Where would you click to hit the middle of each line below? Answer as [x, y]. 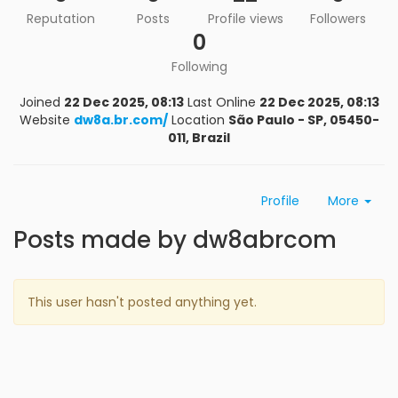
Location [198, 120]
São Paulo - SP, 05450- [303, 120]
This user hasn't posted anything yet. [142, 302]
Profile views [245, 19]
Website [44, 120]
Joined [40, 102]
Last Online [221, 102]
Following [199, 67]
